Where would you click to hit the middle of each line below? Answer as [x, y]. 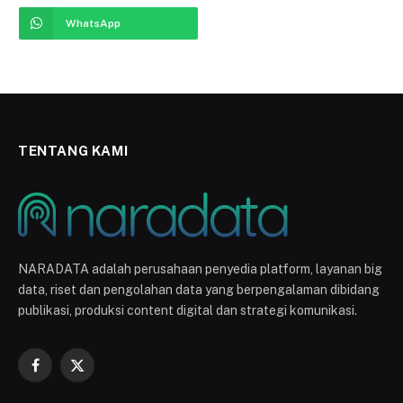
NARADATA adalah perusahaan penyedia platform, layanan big [200, 269]
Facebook [63, 373]
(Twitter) [101, 392]
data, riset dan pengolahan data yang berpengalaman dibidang [199, 290]
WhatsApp [93, 24]
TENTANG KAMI [73, 151]
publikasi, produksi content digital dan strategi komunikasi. [188, 311]
